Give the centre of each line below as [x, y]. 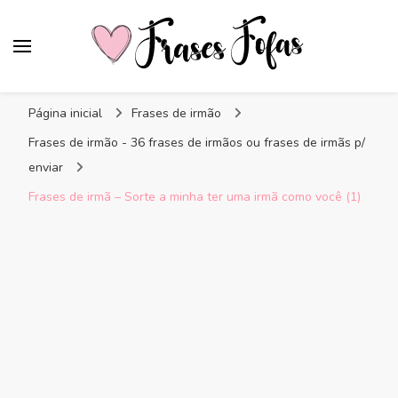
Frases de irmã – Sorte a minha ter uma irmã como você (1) [195, 197]
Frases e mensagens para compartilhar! [181, 92]
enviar [46, 167]
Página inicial [65, 113]
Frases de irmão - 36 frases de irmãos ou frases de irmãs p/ [197, 143]
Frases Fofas [117, 91]
